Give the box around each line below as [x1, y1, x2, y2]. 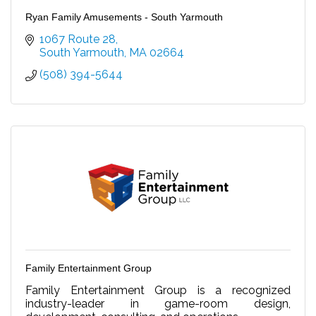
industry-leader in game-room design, [25, 296, 291, 310]
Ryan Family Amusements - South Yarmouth [25, 11, 223, 23]
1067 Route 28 [39, 32, 116, 46]
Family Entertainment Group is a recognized [25, 283, 291, 297]
